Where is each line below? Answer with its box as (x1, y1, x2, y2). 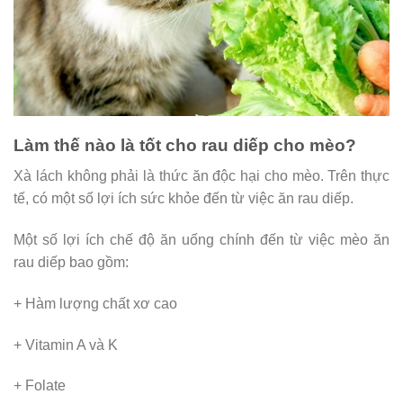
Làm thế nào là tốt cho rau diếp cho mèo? (13, 135, 356, 155)
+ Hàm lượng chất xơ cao (13, 295, 177, 311)
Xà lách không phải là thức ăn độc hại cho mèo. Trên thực (13, 168, 390, 184)
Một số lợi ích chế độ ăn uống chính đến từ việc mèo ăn (13, 232, 390, 248)
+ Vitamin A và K (13, 336, 118, 353)
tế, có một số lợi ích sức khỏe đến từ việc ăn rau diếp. (13, 191, 354, 207)
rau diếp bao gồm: (13, 255, 129, 271)
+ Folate (13, 378, 66, 394)
